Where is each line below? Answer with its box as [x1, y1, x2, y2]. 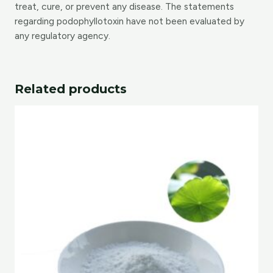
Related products [14, 81, 127, 96]
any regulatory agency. [14, 29, 110, 41]
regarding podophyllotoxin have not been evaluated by [14, 15, 244, 27]
